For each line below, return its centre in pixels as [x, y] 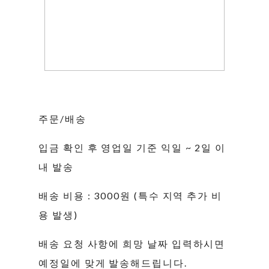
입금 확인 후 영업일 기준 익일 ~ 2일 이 [132, 147]
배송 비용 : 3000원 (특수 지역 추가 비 [131, 195]
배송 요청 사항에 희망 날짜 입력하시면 [132, 243]
